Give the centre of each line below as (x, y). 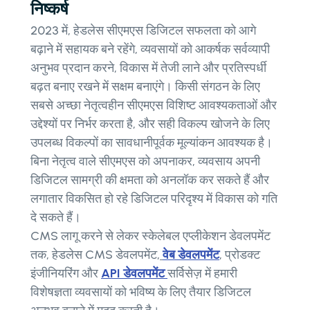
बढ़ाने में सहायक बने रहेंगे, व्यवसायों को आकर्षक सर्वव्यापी (150, 49)
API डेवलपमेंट (134, 274)
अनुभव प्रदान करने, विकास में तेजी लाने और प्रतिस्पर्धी (148, 68)
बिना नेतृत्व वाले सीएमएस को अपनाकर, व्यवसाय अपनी (145, 162)
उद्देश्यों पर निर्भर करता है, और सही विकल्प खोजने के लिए (150, 124)
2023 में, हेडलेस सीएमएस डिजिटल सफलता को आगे (143, 31)
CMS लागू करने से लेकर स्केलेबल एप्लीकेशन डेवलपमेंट (151, 236)
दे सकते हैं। (56, 218)
